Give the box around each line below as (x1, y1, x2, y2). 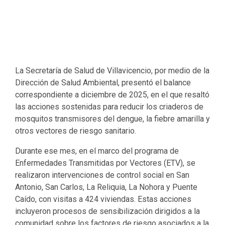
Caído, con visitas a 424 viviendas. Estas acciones (15, 194, 191, 204)
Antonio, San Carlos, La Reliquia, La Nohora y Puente (15, 182, 197, 192)
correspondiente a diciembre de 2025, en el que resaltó (15, 90, 209, 99)
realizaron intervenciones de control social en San (15, 170, 189, 180)
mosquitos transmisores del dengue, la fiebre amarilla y (15, 114, 210, 124)
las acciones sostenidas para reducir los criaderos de (15, 102, 203, 111)
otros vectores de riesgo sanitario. (15, 126, 136, 136)
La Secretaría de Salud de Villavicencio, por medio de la (15, 66, 209, 75)
